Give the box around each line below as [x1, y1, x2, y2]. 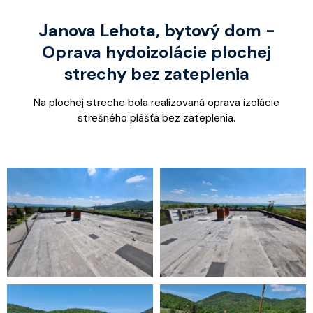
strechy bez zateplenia [64, 63, 249, 85]
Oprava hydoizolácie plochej [42, 41, 271, 63]
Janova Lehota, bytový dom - [38, 20, 275, 41]
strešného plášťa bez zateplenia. [78, 111, 235, 126]
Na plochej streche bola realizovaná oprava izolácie [34, 96, 279, 110]
